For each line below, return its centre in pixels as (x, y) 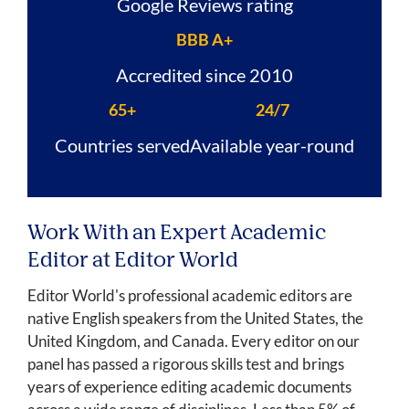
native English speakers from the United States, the (195, 319)
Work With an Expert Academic (177, 234)
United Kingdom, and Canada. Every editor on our (194, 341)
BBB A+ (204, 40)
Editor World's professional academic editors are (190, 296)
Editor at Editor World (133, 262)
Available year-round (272, 146)
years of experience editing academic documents (189, 387)
